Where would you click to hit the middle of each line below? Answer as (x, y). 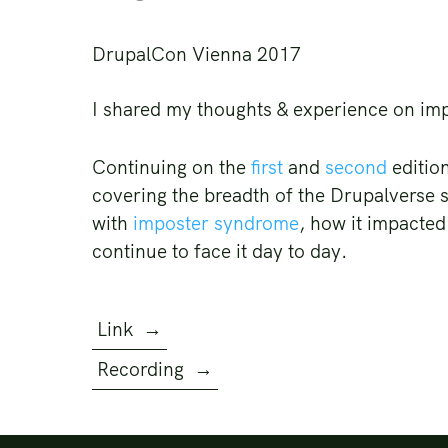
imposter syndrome (216, 223)
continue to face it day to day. (222, 251)
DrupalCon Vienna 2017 (196, 54)
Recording (143, 369)
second (356, 167)
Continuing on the (171, 167)
